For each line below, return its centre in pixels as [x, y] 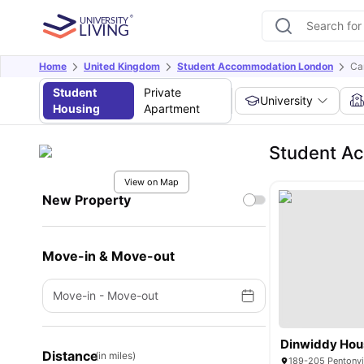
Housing [76, 108]
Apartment [171, 108]
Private [162, 92]
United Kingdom [122, 66]
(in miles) [115, 355]
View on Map [151, 182]
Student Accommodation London [255, 66]
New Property [87, 200]
